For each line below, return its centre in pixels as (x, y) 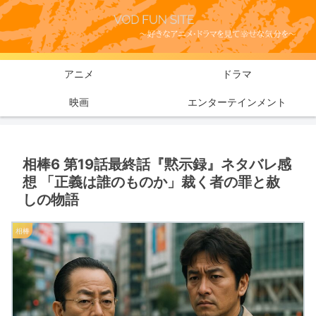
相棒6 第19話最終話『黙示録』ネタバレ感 (157, 164)
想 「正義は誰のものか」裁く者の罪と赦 (151, 182)
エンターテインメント (237, 102)
